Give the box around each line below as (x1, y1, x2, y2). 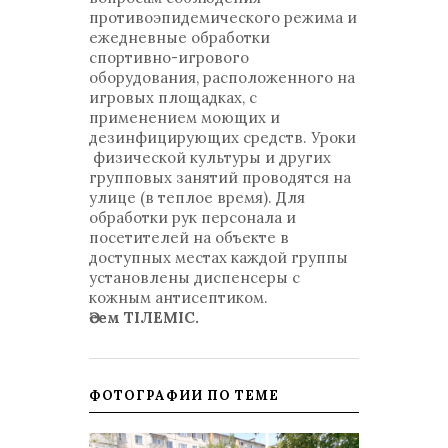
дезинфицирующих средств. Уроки (89, 128, 356, 147)
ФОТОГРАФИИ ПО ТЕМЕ (89, 387, 279, 404)
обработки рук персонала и (89, 208, 296, 227)
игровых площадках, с (89, 88, 257, 107)
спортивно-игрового (89, 48, 249, 67)
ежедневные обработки (89, 28, 270, 47)
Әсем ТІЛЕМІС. (89, 308, 199, 327)
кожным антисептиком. (89, 288, 268, 307)
